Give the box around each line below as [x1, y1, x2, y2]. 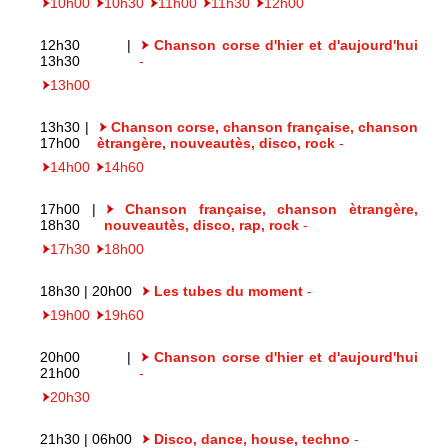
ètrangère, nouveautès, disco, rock [96, 135, 335, 152]
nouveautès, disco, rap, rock [103, 217, 299, 234]
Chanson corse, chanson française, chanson [110, 119, 418, 136]
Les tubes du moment [153, 283, 303, 300]
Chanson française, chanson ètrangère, [125, 201, 418, 218]
